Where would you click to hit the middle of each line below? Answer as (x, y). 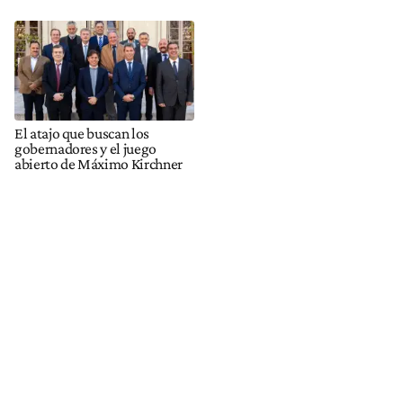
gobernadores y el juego (85, 149)
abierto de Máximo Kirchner (99, 164)
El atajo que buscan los (82, 134)
